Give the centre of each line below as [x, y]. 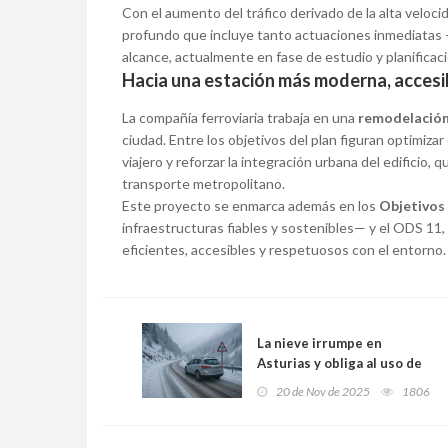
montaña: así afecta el [325, 403]
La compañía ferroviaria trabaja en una [240, 118]
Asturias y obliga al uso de [339, 363]
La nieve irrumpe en [319, 343]
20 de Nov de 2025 [323, 392]
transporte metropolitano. [203, 184]
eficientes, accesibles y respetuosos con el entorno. [284, 250]
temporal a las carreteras [337, 423]
